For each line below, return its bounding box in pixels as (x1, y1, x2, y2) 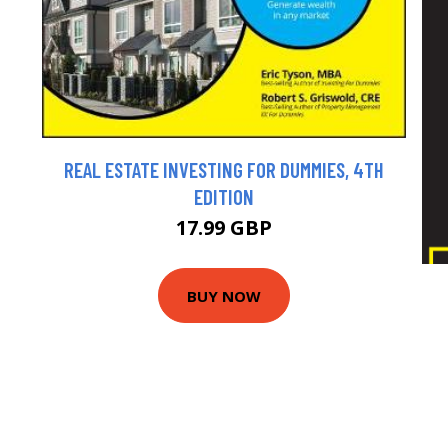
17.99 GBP (176, 214, 272, 242)
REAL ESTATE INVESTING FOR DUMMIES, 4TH (64, 157, 384, 183)
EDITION (194, 184, 254, 210)
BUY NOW (187, 285, 261, 306)
